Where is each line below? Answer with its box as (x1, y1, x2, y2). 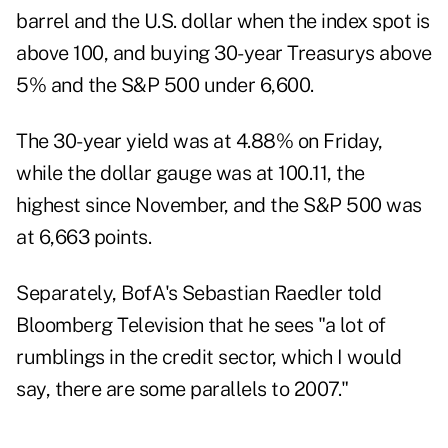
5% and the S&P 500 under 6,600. (16, 73, 314, 98)
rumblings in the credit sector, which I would (16, 345, 402, 370)
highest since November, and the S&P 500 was (16, 193, 422, 218)
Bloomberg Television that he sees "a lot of (16, 313, 386, 338)
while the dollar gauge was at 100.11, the (16, 161, 365, 186)
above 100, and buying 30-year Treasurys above (16, 41, 432, 66)
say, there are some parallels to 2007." (16, 377, 349, 402)
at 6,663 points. (16, 225, 151, 250)
